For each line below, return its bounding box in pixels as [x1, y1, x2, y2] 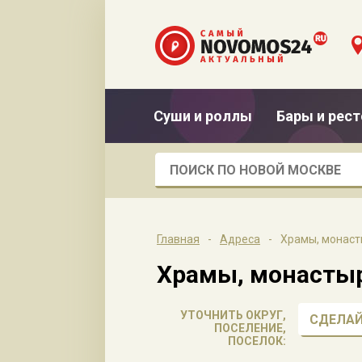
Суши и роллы [154, 107, 252, 124]
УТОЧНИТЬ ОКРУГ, [180, 309, 286, 322]
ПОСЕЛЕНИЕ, [214, 322, 286, 335]
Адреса [220, 233, 260, 246]
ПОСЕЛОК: [228, 335, 286, 347]
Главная [157, 233, 200, 246]
